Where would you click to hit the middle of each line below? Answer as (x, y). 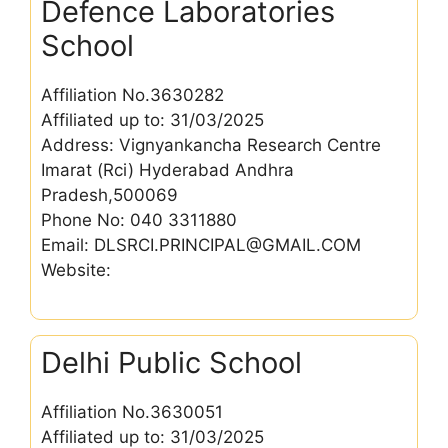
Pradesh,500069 (109, 195)
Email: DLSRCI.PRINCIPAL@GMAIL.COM (201, 245)
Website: (76, 270)
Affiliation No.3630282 (132, 95)
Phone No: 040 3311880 (139, 220)
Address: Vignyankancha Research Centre (211, 145)
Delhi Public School (171, 362)
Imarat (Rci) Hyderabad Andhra (167, 170)
